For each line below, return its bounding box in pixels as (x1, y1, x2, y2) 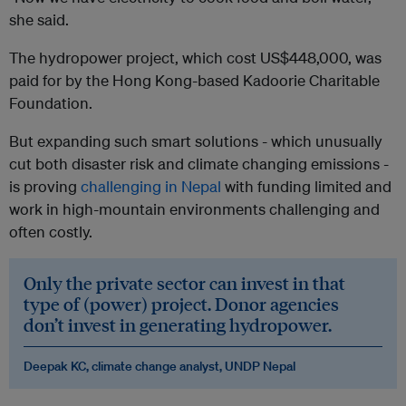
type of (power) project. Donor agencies (24, 292, 339, 316)
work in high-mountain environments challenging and (9, 199, 380, 219)
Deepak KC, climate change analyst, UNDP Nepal (24, 358, 295, 375)
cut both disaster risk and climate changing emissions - (9, 154, 389, 174)
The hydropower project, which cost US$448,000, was (9, 48, 382, 68)
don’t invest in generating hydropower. (24, 313, 332, 337)
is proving (9, 177, 81, 197)
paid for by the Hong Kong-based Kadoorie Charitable (9, 71, 380, 91)
